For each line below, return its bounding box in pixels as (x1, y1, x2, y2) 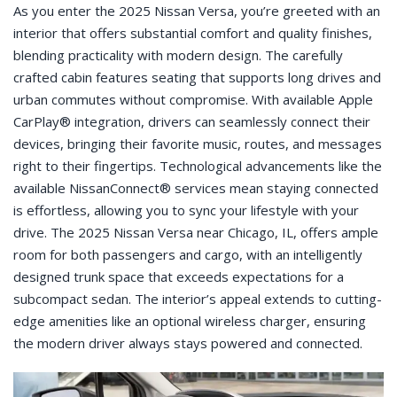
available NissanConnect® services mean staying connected (13, 178, 378, 197)
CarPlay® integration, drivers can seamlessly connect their (13, 112, 370, 130)
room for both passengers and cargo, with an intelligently (13, 245, 362, 263)
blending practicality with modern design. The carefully (13, 45, 343, 64)
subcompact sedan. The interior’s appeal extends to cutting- (13, 289, 382, 307)
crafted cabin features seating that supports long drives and (13, 67, 381, 86)
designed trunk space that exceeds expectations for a (13, 267, 344, 285)
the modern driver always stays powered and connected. (13, 333, 362, 352)
